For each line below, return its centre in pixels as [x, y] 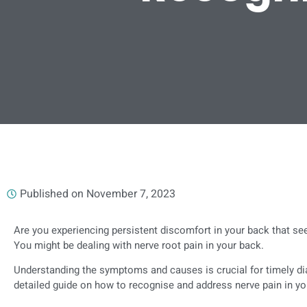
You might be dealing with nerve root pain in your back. [139, 245]
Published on [52, 194]
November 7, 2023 [131, 194]
